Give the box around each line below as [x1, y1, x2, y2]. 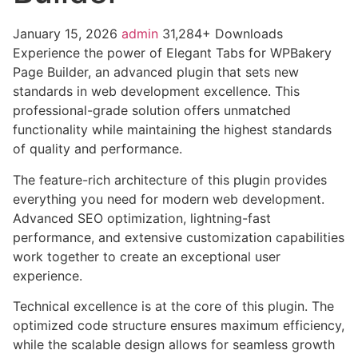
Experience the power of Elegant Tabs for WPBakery [13, 45, 332, 62]
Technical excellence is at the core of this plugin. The [13, 298, 334, 315]
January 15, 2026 [13, 26, 121, 42]
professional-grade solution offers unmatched [13, 102, 291, 119]
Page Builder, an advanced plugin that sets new [13, 64, 299, 81]
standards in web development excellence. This [13, 83, 300, 100]
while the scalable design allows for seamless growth [13, 336, 335, 353]
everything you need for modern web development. [13, 190, 324, 207]
